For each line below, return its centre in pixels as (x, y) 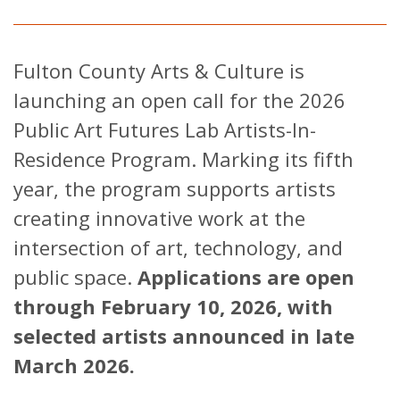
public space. (75, 276)
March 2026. (74, 365)
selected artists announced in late (184, 335)
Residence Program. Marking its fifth (183, 158)
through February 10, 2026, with (173, 306)
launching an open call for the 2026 (179, 100)
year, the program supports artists (175, 188)
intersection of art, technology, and (178, 247)
